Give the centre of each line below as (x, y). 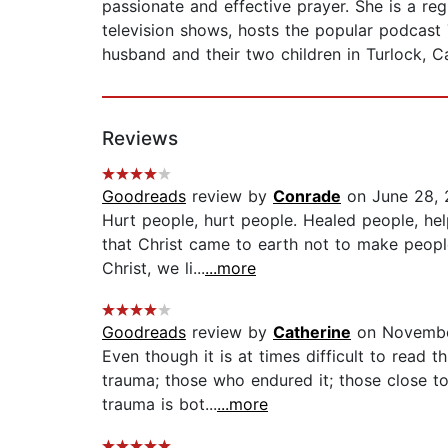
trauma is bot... (159, 404)
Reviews (140, 139)
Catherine (312, 332)
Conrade (307, 196)
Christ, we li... (153, 268)
